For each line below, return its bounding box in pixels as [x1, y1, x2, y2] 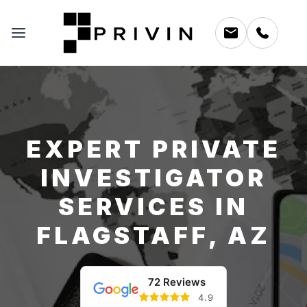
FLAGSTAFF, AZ [36, 220, 271, 249]
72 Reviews [147, 275, 206, 288]
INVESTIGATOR [40, 162, 267, 192]
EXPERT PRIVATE [26, 134, 281, 163]
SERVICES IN [58, 191, 249, 221]
